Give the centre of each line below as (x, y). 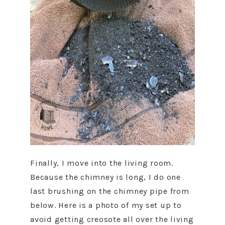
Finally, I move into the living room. (102, 163)
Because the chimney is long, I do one (105, 177)
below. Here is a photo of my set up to (106, 205)
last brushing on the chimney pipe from (110, 191)
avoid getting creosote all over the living (112, 219)
